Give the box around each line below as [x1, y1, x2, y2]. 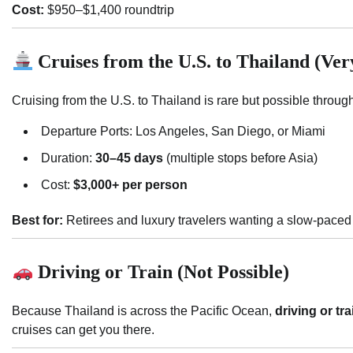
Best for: [12, 214, 63, 228]
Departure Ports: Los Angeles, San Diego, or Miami [41, 124, 325, 139]
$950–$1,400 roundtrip [44, 3, 174, 17]
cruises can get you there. [12, 323, 154, 337]
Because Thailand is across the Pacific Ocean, [12, 304, 275, 318]
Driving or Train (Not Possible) [33, 262, 290, 283]
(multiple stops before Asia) [163, 151, 318, 165]
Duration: [41, 151, 95, 165]
